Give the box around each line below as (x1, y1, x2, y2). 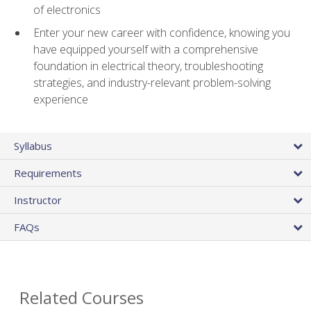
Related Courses (19, 286, 144, 310)
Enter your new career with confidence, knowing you (33, 24, 290, 40)
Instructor (14, 193, 62, 208)
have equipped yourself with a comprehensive (33, 41, 258, 57)
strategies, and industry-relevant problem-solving (33, 74, 271, 90)
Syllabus (14, 139, 52, 153)
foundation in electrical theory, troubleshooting (33, 58, 263, 74)
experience (33, 91, 88, 107)
